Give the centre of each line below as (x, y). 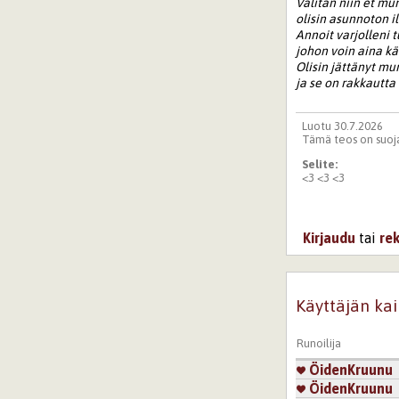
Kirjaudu (330, 237)
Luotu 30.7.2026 (342, 126)
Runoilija (319, 344)
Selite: (321, 165)
